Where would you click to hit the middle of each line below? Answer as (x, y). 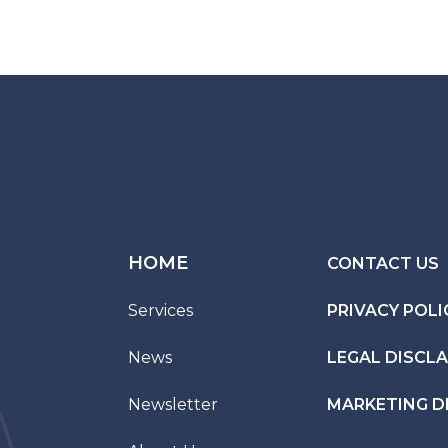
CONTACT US (382, 263)
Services (161, 310)
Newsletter (173, 404)
